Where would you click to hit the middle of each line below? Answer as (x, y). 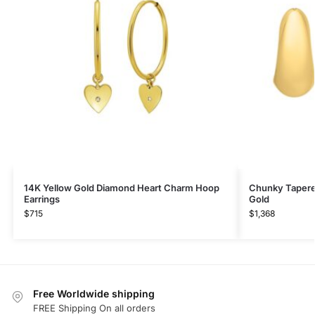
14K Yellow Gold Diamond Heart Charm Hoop (121, 187)
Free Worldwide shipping (94, 293)
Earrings (41, 199)
